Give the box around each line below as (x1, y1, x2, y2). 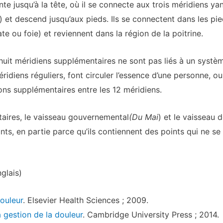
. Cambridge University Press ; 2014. (82, 209, 219, 220)
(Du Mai (128, 111, 158, 122)
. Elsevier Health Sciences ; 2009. (22, 195, 148, 205)
